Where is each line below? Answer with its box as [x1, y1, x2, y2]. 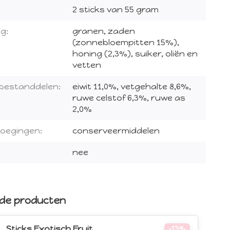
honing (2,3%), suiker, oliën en [72, 49, 198, 59]
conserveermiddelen [72, 126, 160, 136]
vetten [72, 60, 101, 70]
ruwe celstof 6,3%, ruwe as [72, 93, 185, 103]
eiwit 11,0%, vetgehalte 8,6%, [72, 82, 191, 92]
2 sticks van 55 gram [72, 5, 159, 15]
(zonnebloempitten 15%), [72, 37, 179, 48]
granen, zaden [72, 26, 135, 36]
